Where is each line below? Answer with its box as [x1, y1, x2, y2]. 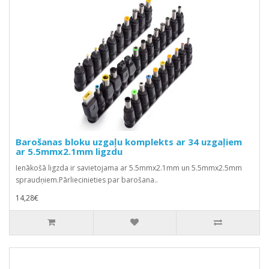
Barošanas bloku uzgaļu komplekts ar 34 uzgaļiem [16, 135, 242, 148]
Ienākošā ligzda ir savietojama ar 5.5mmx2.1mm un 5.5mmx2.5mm [16, 162, 242, 173]
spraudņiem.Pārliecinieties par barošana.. [16, 174, 158, 185]
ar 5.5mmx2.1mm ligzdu [16, 145, 122, 157]
